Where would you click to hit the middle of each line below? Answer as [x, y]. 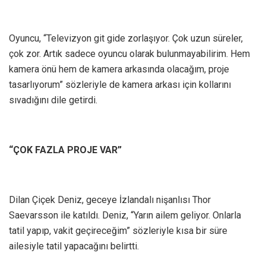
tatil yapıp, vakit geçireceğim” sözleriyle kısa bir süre [118, 231]
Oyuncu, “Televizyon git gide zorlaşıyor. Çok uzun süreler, [126, 39]
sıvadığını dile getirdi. [53, 100]
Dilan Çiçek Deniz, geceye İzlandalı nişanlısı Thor [110, 200]
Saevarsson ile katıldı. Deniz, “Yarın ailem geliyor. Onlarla [125, 216]
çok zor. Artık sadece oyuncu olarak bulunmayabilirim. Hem [129, 54]
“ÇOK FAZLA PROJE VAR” [65, 150]
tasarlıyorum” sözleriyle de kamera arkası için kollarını [120, 85]
